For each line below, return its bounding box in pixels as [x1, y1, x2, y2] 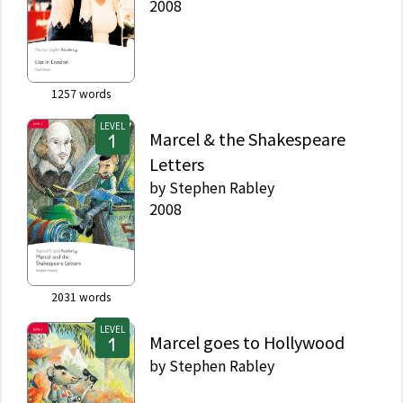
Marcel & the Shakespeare [149, 127, 345, 151]
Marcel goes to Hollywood [149, 330, 345, 354]
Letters [149, 152, 204, 176]
